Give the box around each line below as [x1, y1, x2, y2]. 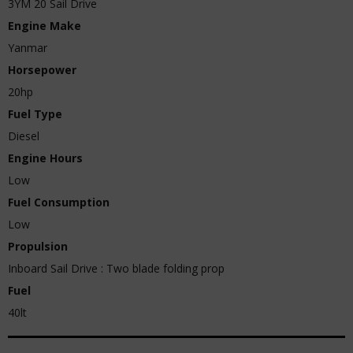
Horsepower [8, 62, 76, 77]
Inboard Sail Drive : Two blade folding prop [8, 261, 225, 276]
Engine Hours [8, 150, 83, 165]
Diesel [8, 128, 39, 143]
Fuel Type [8, 106, 62, 121]
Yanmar [8, 40, 47, 55]
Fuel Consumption [8, 195, 110, 210]
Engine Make [8, 18, 81, 33]
